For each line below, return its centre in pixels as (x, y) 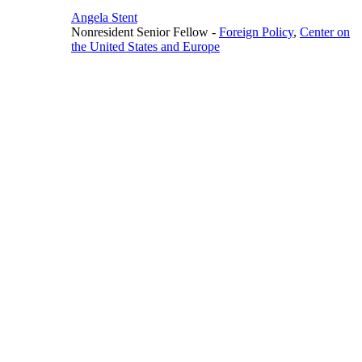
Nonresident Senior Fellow (141, 32)
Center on (325, 32)
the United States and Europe (145, 46)
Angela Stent (104, 17)
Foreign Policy (256, 32)
